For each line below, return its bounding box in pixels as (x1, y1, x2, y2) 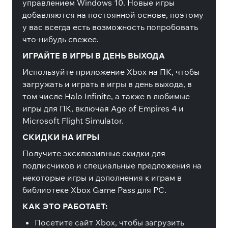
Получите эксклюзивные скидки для (22, 148, 165, 158)
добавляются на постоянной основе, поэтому (22, 10, 204, 20)
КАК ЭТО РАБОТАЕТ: (22, 201, 107, 211)
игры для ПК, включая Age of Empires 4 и (22, 103, 184, 113)
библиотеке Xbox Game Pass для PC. (22, 185, 166, 195)
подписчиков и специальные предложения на (22, 160, 202, 170)
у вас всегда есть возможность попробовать (22, 22, 198, 32)
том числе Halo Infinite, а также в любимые (22, 91, 190, 101)
